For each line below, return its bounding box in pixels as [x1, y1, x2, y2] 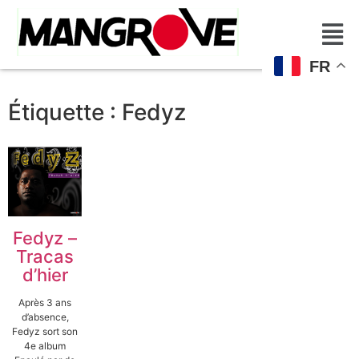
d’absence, [21, 311, 69, 324]
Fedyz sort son [12, 325, 78, 338]
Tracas [16, 246, 74, 268]
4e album [24, 340, 66, 353]
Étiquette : [8, 99, 122, 126]
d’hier [22, 264, 68, 286]
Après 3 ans [18, 296, 71, 309]
